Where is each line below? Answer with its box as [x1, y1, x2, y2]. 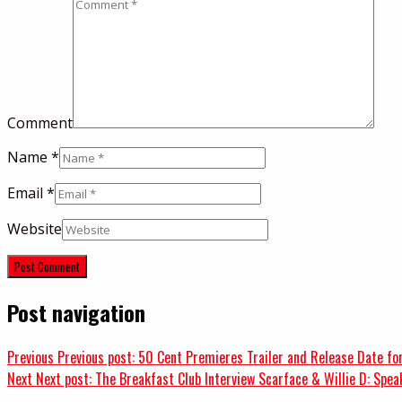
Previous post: [57, 345, 135, 368]
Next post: [36, 367, 92, 389]
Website [7, 218, 62, 239]
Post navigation [7, 295, 145, 328]
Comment [7, 112, 73, 133]
